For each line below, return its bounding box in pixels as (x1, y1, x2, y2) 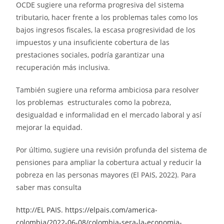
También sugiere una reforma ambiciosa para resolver (16, 85, 199, 95)
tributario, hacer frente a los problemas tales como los (16, 12, 198, 22)
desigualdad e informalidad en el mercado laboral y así (16, 110, 204, 120)
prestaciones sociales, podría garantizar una (16, 50, 165, 60)
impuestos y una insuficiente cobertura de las (16, 37, 170, 47)
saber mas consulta (16, 182, 82, 192)
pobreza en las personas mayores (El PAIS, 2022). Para (16, 170, 196, 180)
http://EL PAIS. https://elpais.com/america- (16, 205, 158, 215)
